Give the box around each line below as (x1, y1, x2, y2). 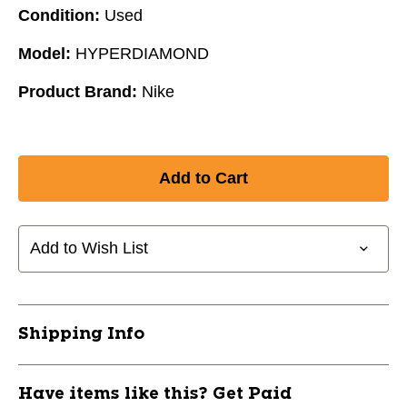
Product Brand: (18, 82, 137, 101)
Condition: (18, 5, 100, 25)
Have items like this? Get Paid (18, 385, 292, 402)
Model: (18, 44, 71, 63)
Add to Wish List (30, 239, 148, 258)
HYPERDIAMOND (75, 44, 209, 63)
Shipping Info (18, 325, 144, 342)
